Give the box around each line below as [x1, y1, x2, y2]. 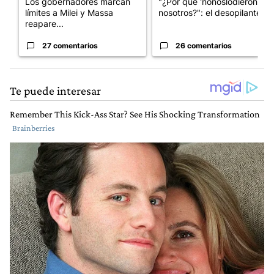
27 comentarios [42, 40, 98, 50]
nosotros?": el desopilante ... [158, 7, 271, 18]
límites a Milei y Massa [25, 7, 113, 18]
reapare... [25, 18, 64, 29]
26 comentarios [176, 40, 232, 50]
